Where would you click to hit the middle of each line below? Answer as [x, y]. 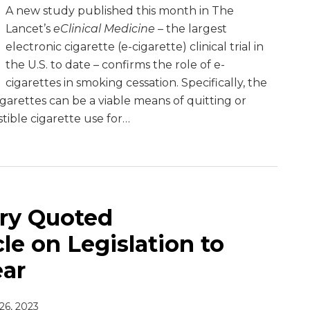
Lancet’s [29, 29]
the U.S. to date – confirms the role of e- [115, 65]
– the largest [191, 29]
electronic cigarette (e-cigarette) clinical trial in [135, 47]
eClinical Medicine [104, 29]
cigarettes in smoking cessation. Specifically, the [136, 83]
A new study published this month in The [120, 11]
